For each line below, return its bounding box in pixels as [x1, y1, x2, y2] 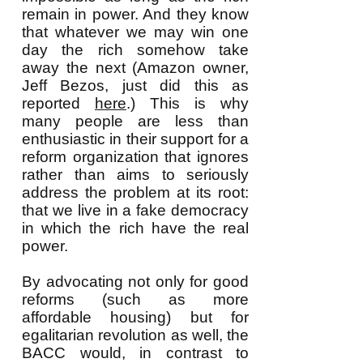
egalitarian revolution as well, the [22, 327, 249, 344]
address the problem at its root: [22, 184, 249, 201]
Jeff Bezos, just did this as [22, 77, 249, 94]
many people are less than [22, 113, 249, 130]
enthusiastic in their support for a [22, 130, 249, 147]
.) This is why [126, 95, 249, 112]
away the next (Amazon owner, [22, 59, 249, 76]
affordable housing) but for [22, 309, 249, 326]
